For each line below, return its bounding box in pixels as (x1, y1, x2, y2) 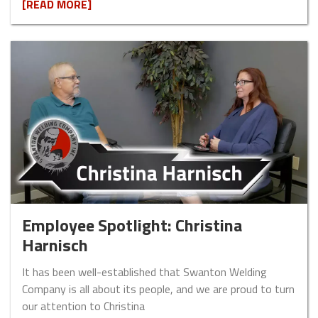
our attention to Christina (22, 297, 145, 314)
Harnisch (22, 231, 88, 258)
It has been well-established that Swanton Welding (22, 263, 267, 280)
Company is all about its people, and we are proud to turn (22, 280, 295, 297)
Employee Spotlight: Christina (22, 212, 242, 238)
